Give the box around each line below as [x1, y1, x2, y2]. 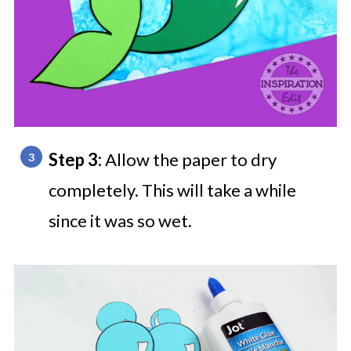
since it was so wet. [48, 210, 192, 231]
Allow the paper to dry [101, 149, 277, 170]
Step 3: [48, 149, 102, 170]
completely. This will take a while [48, 179, 296, 201]
